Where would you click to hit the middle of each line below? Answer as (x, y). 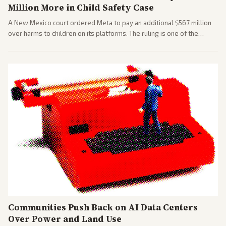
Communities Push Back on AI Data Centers (103, 208)
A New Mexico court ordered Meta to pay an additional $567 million (110, 23)
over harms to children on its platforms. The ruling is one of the (103, 33)
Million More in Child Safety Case (81, 8)
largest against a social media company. (68, 44)
